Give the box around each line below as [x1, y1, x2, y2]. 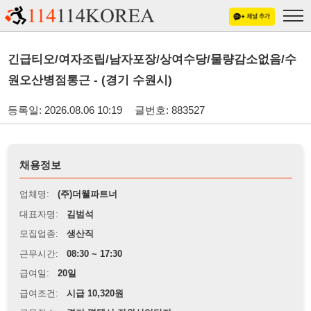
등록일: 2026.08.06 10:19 [7, 94, 111, 106]
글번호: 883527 [122, 94, 187, 106]
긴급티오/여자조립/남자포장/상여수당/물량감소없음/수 [7, 47, 270, 60]
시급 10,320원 [60, 261, 113, 271]
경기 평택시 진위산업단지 [60, 279, 156, 289]
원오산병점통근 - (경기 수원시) [7, 67, 157, 79]
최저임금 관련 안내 [25, 296, 90, 306]
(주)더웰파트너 [52, 171, 107, 182]
